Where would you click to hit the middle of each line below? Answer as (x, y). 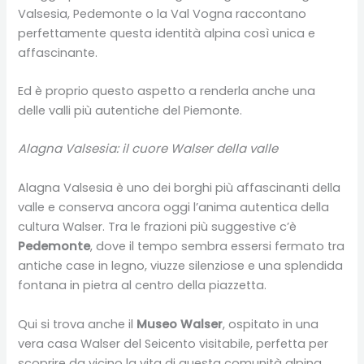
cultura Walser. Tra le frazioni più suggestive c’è (158, 227)
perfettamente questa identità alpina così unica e (167, 33)
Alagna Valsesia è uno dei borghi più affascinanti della (180, 188)
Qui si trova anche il (78, 324)
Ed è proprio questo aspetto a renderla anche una (167, 91)
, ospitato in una (271, 324)
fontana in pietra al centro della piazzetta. (143, 286)
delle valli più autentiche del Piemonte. (130, 111)
